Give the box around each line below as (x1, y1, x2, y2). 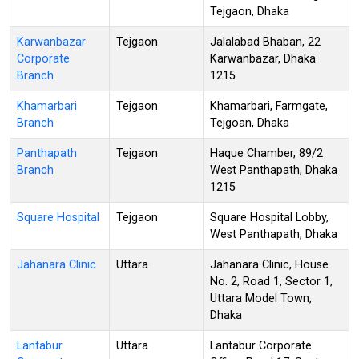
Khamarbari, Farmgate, (210, 99, 328, 113)
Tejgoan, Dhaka (210, 115, 289, 130)
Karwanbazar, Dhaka (210, 51, 316, 66)
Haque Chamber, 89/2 (210, 146, 323, 160)
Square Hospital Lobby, (210, 210, 329, 224)
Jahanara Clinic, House (210, 257, 329, 272)
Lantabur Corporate (210, 338, 312, 353)
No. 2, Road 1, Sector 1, (210, 274, 333, 288)
